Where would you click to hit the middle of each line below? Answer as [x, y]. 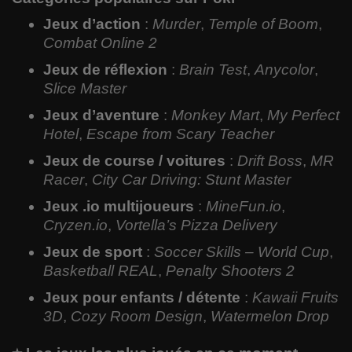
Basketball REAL [101, 270]
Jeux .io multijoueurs [119, 206]
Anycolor [284, 69]
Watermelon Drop [270, 316]
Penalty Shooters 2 [230, 270]
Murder [176, 24]
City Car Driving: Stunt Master [191, 179]
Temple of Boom [263, 24]
